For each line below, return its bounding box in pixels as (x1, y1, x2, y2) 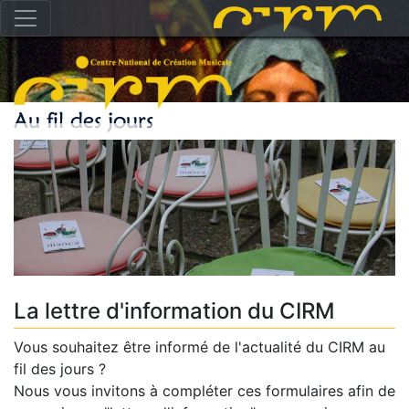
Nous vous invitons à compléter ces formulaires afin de (14, 382, 395, 401)
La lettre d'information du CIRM (14, 298, 335, 325)
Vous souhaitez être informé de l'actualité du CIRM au (14, 338, 385, 357)
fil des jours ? (14, 360, 106, 379)
